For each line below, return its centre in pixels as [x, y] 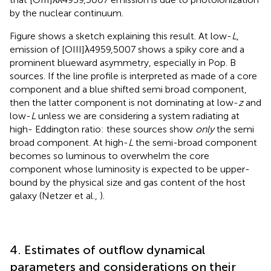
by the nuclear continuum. [67, 13]
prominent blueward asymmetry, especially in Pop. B [123, 63]
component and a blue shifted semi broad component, [128, 90]
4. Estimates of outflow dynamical [107, 250]
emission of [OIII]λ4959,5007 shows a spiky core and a [127, 50]
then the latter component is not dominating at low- [124, 103]
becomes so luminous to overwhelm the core [109, 156]
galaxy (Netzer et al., [55, 196]
